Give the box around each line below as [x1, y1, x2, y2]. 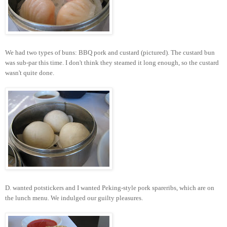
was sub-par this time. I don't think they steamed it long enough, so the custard [5, 58, 219, 66]
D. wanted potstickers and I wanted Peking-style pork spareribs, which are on [5, 183, 214, 192]
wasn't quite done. [5, 68, 54, 77]
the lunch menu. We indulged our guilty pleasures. [5, 194, 143, 202]
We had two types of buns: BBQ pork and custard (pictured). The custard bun [5, 48, 215, 56]
